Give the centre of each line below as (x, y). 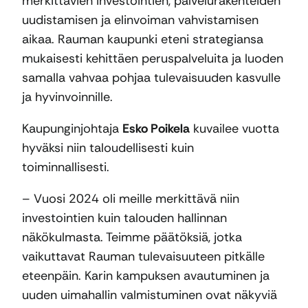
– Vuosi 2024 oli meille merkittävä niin (131, 198)
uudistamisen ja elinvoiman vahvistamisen (140, 20)
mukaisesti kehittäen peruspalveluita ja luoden (153, 58)
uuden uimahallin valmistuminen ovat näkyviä (150, 295)
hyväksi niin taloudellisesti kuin (108, 147)
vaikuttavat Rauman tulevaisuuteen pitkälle (143, 256)
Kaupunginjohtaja (72, 128)
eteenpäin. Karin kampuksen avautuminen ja (146, 275)
